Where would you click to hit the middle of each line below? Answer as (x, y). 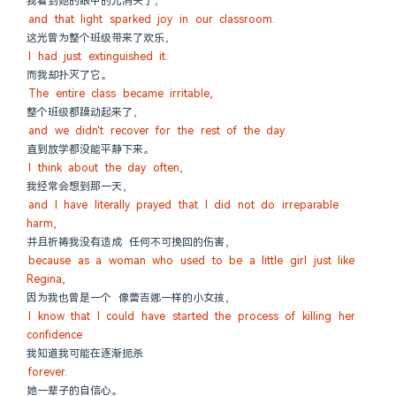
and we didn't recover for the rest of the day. (158, 131)
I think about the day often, (106, 168)
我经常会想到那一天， (80, 187)
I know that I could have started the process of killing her (192, 316)
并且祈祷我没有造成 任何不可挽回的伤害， (131, 242)
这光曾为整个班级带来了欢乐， (101, 38)
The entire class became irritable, (121, 94)
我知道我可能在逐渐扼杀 (85, 354)
